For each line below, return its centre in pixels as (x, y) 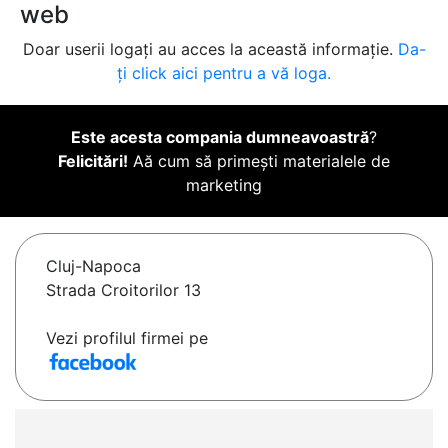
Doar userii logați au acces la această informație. (210, 49)
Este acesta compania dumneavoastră (220, 137)
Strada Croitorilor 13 (123, 290)
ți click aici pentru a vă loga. (224, 73)
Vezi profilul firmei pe (127, 338)
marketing (224, 185)
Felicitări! (93, 161)
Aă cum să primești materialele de (259, 161)
